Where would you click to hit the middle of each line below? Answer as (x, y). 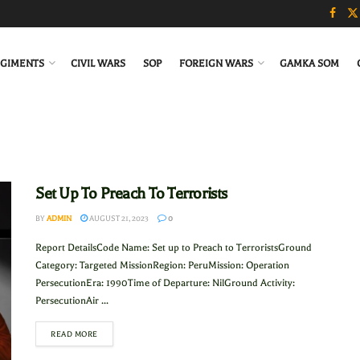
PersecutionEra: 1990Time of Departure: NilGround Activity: (165, 283)
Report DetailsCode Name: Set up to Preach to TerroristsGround (174, 247)
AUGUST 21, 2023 (118, 218)
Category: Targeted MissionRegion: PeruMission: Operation (162, 265)
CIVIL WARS (98, 63)
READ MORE (74, 334)
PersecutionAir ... (72, 301)
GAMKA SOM (309, 63)
